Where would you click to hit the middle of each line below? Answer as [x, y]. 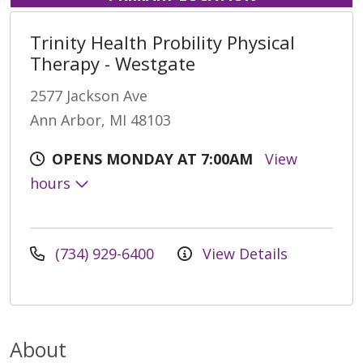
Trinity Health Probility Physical [162, 42]
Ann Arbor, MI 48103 [100, 120]
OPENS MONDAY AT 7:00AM [152, 158]
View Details [243, 253]
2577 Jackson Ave [89, 95]
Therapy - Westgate [113, 63]
